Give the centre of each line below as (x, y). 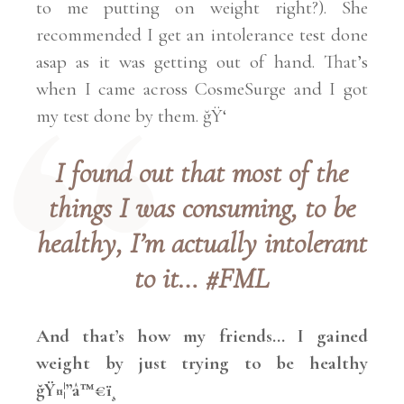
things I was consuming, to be (202, 208)
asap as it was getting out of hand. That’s (202, 62)
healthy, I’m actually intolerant (202, 243)
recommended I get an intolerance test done (202, 35)
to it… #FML (202, 279)
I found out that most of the (202, 173)
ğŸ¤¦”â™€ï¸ (77, 390)
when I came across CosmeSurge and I (186, 89)
